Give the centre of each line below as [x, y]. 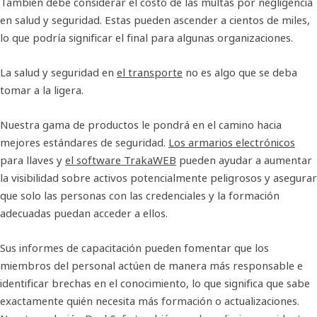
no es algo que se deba [240, 72]
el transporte [150, 72]
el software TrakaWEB [121, 160]
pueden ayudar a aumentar [244, 160]
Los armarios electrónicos [232, 142]
